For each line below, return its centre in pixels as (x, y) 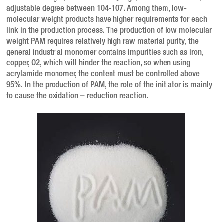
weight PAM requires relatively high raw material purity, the (103, 42)
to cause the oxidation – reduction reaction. (78, 96)
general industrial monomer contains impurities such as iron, (105, 53)
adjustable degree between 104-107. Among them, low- (97, 9)
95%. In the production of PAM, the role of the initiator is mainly (110, 85)
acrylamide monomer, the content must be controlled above (103, 74)
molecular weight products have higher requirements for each (107, 20)
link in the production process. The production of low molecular (109, 31)
